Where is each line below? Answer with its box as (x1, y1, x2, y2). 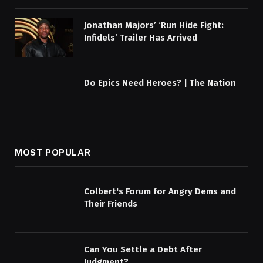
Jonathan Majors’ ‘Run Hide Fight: (84, 19, 224, 31)
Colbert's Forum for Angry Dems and (84, 186, 236, 197)
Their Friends (84, 198, 137, 209)
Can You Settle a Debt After (84, 244, 202, 255)
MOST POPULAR (15, 147, 91, 157)
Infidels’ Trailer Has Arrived (84, 32, 197, 43)
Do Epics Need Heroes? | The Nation (84, 77, 236, 89)
